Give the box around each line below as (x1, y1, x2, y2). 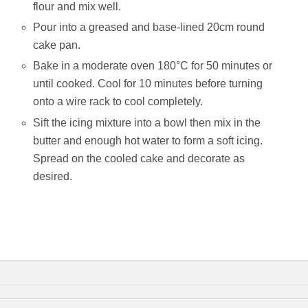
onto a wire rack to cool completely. (33, 96, 203, 108)
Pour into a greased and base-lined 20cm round (33, 21, 265, 34)
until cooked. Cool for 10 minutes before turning (33, 78, 263, 90)
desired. (33, 170, 73, 182)
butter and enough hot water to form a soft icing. (33, 134, 263, 146)
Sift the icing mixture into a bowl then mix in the (33, 116, 261, 129)
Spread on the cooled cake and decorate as (33, 152, 245, 164)
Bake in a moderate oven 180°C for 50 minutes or (33, 60, 273, 72)
